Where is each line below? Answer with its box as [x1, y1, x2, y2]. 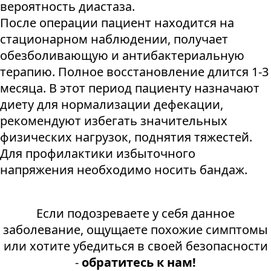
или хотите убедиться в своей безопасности [3, 238, 268, 255]
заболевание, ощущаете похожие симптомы [3, 221, 268, 238]
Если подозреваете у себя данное [36, 205, 235, 222]
